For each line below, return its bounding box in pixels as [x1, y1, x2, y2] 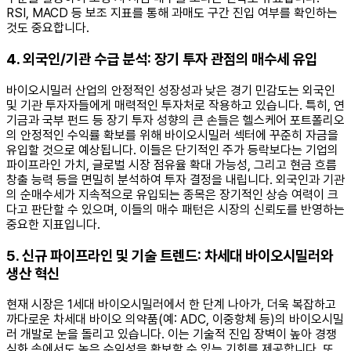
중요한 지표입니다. [6, 216, 100, 232]
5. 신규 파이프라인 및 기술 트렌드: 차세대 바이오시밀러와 [6, 246, 333, 265]
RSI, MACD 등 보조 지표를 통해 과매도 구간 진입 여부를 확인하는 [6, 5, 338, 21]
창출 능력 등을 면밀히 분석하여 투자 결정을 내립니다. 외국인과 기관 [6, 172, 345, 187]
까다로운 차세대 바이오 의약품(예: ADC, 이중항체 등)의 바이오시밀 [6, 312, 344, 327]
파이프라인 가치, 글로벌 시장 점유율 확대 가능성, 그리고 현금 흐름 [6, 157, 337, 172]
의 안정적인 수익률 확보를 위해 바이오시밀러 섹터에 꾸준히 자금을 [6, 127, 338, 143]
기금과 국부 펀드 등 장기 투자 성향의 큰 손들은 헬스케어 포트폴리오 [6, 112, 345, 128]
